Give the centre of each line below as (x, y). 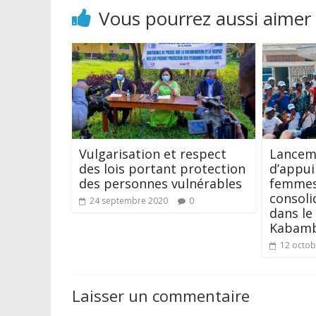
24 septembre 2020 (129, 200)
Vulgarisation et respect (153, 153)
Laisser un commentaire (161, 295)
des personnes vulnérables (160, 183)
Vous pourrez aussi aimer (205, 18)
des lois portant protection (162, 168)
